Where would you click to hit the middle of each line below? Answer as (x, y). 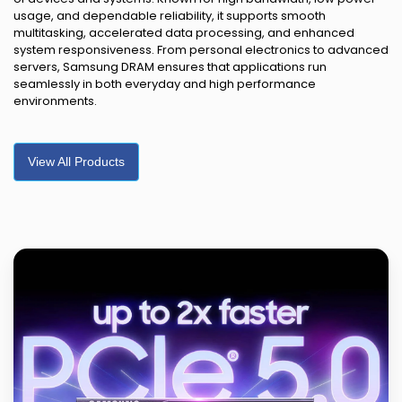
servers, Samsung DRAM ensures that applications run (170, 66)
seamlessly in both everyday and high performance (165, 83)
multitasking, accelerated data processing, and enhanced (184, 32)
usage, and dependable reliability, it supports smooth (170, 15)
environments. (55, 100)
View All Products (76, 162)
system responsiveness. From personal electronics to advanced (201, 49)
